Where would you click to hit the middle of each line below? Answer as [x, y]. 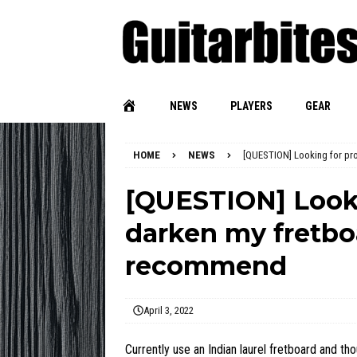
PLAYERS [251, 106]
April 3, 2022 [169, 310]
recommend [206, 266]
